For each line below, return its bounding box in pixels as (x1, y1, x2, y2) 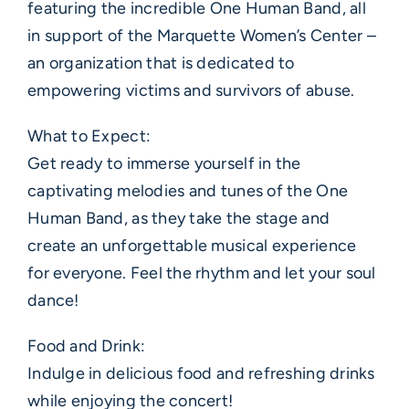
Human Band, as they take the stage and (27, 208, 330, 229)
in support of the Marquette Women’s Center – (27, 26, 376, 47)
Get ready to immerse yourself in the (27, 153, 301, 174)
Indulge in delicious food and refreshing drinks (27, 363, 375, 384)
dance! (27, 290, 79, 311)
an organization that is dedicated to (27, 53, 295, 74)
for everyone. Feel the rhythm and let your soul (27, 263, 376, 284)
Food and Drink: (27, 336, 146, 357)
